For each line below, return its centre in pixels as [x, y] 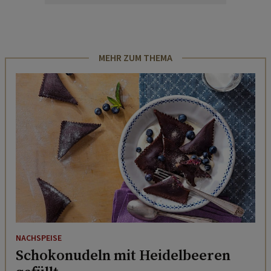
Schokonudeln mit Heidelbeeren [123, 255]
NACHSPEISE [39, 239]
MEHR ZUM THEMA [135, 58]
